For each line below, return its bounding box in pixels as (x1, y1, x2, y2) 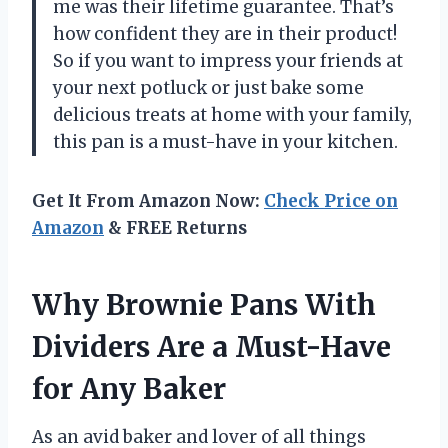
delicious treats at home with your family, (53, 103, 412, 126)
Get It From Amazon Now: (32, 189, 264, 212)
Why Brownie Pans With (32, 286, 376, 323)
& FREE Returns (104, 216, 247, 239)
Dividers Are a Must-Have (32, 328, 391, 365)
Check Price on (264, 189, 398, 212)
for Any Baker (32, 370, 226, 407)
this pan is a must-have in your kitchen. (53, 130, 398, 153)
